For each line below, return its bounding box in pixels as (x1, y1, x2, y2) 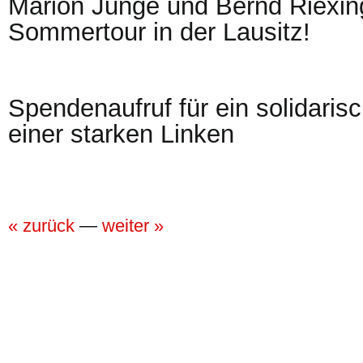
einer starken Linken (8, 120, 234, 148)
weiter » (102, 216, 164, 236)
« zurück (8, 216, 75, 236)
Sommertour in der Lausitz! (8, 18, 310, 46)
